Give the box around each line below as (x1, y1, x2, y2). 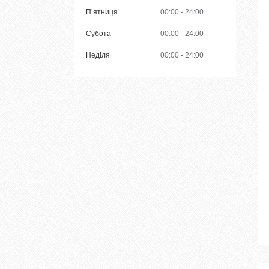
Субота (86, 29, 111, 38)
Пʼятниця (86, 7, 118, 16)
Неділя (86, 50, 110, 59)
